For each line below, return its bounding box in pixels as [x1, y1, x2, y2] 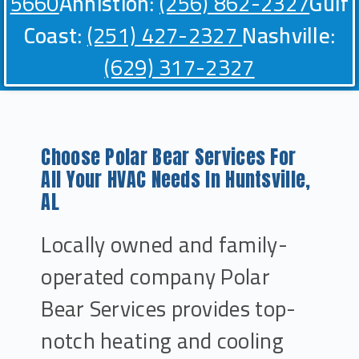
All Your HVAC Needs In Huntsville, [41, 164, 311, 194]
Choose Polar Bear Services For [41, 142, 296, 171]
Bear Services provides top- [41, 288, 296, 329]
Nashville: [242, 15, 336, 56]
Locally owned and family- [41, 224, 288, 265]
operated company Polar [41, 256, 270, 297]
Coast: [23, 15, 83, 56]
